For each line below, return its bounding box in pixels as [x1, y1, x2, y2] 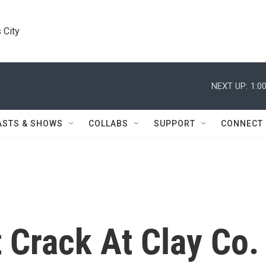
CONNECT [221, 119, 263, 128]
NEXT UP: [211, 80, 248, 91]
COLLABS [88, 119, 128, 128]
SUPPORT [154, 119, 195, 128]
